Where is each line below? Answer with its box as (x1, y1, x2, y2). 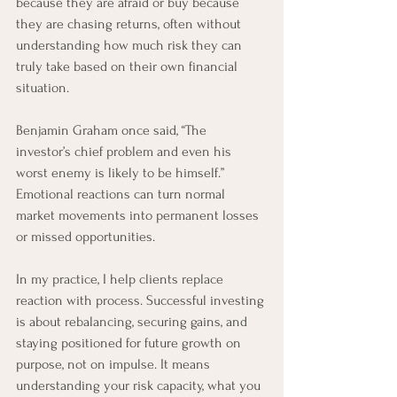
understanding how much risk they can (16, 37, 245, 53)
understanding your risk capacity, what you (16, 378, 264, 393)
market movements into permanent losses (16, 207, 262, 223)
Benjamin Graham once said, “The (16, 122, 210, 138)
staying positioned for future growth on (16, 335, 245, 351)
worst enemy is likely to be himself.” (16, 165, 228, 181)
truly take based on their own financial (16, 58, 241, 74)
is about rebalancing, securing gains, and (16, 314, 251, 330)
